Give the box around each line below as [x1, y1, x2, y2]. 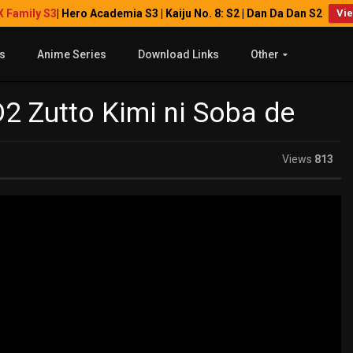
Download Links [137, 48, 219, 61]
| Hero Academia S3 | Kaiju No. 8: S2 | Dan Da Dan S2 [56, 7, 322, 20]
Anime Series [36, 48, 106, 61]
